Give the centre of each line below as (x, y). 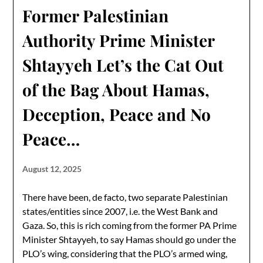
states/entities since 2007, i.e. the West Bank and (120, 211)
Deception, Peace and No (117, 114)
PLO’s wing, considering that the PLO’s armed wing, (125, 253)
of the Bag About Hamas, (116, 90)
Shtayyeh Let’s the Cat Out (123, 65)
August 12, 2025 (52, 169)
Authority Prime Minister (119, 40)
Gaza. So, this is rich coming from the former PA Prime (130, 225)
